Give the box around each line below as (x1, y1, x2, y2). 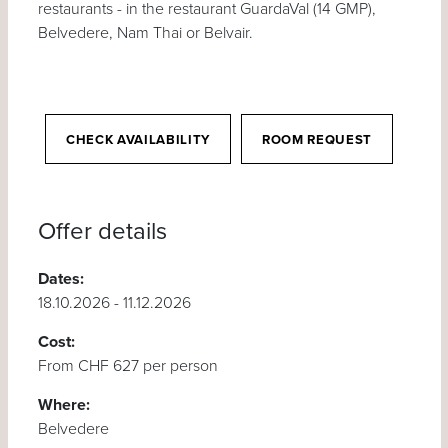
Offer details (55, 216, 167, 246)
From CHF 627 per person (37, 355, 218, 376)
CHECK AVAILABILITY (66, 131, 210, 148)
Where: (37, 394, 90, 415)
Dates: (37, 268, 84, 289)
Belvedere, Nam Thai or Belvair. (37, 22, 253, 43)
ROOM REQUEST (261, 131, 372, 148)
